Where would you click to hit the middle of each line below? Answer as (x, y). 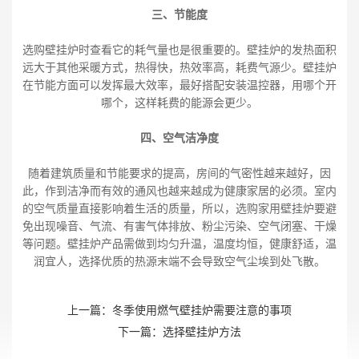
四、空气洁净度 (179, 137)
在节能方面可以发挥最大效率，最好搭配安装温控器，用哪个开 (179, 85)
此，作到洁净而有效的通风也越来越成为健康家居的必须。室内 (179, 190)
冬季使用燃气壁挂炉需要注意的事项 (202, 310)
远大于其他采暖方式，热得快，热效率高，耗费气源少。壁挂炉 (179, 67)
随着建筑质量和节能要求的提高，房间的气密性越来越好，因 (179, 173)
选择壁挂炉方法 (202, 332)
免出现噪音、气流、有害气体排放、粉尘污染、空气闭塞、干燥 (179, 226)
